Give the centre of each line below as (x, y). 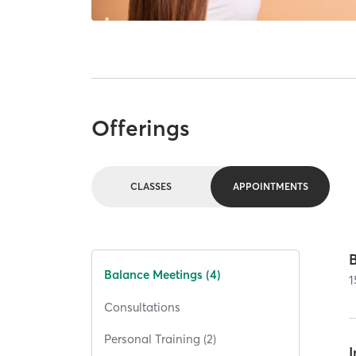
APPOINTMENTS (270, 187)
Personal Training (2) (161, 339)
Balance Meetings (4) (163, 275)
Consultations (143, 307)
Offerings (141, 128)
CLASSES (151, 187)
